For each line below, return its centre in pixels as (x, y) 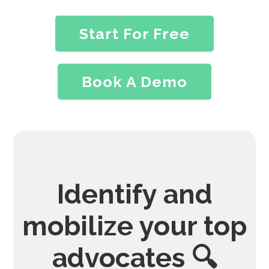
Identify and (134, 194)
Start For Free (134, 33)
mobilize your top (134, 225)
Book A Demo (134, 81)
